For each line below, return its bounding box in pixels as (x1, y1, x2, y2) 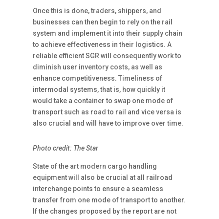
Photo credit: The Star (33, 144, 99, 152)
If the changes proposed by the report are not (33, 207, 177, 215)
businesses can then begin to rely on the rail (33, 18, 173, 26)
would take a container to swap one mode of (33, 97, 174, 105)
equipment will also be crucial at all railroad (33, 174, 173, 181)
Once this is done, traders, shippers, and (33, 7, 162, 15)
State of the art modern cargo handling (33, 162, 157, 170)
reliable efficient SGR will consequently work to (33, 52, 182, 60)
